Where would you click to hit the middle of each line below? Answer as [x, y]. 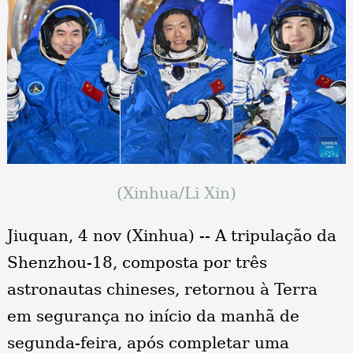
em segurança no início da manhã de [153, 316]
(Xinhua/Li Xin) [176, 193]
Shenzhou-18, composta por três [137, 263]
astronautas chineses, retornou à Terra [162, 290]
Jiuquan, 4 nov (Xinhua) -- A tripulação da [171, 236]
